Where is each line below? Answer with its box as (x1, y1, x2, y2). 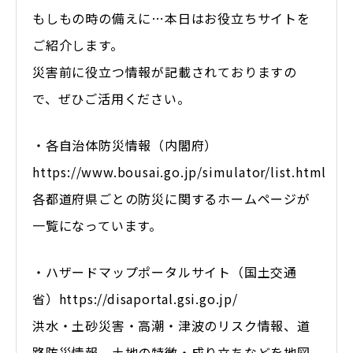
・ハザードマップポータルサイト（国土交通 (32, 262, 297, 281)
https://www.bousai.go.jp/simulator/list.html (32, 162, 327, 181)
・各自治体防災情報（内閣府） (32, 135, 218, 154)
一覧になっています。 (32, 215, 162, 235)
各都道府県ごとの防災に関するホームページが (32, 188, 310, 208)
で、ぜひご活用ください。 (32, 88, 191, 108)
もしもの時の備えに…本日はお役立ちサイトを (32, 8, 310, 28)
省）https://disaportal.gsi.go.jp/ (32, 288, 238, 308)
